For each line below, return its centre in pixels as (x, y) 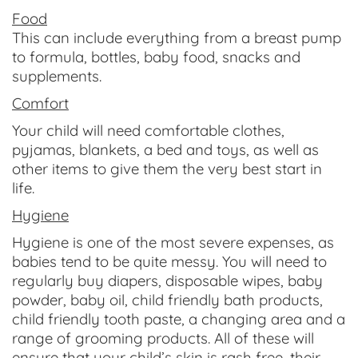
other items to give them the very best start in (167, 169)
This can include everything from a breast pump (177, 38)
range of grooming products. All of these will (163, 338)
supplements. (57, 76)
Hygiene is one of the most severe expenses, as (173, 242)
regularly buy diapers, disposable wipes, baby (167, 280)
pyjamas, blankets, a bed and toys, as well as (165, 149)
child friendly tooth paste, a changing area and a (179, 319)
